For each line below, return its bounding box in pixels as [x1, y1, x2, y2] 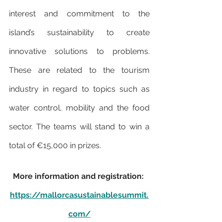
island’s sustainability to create [9, 28, 150, 38]
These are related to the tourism [9, 65, 150, 75]
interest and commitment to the [9, 9, 150, 19]
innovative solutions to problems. [9, 47, 150, 56]
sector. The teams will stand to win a [9, 122, 150, 132]
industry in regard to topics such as [9, 84, 150, 94]
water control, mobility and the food [9, 103, 150, 113]
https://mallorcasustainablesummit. [10, 190, 149, 200]
